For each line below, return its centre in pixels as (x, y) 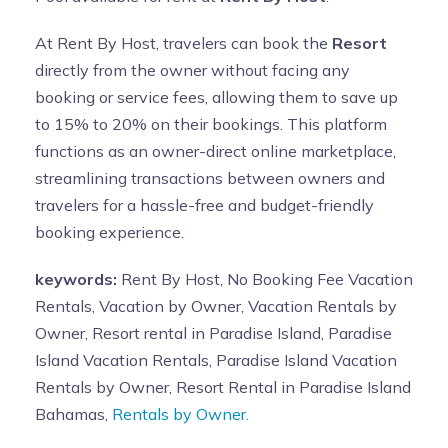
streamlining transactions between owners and (210, 177)
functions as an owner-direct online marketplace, (215, 150)
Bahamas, (73, 413)
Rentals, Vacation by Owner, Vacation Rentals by (216, 305)
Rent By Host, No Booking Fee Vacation (265, 278)
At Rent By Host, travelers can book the (183, 42)
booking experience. (109, 231)
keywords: (76, 278)
